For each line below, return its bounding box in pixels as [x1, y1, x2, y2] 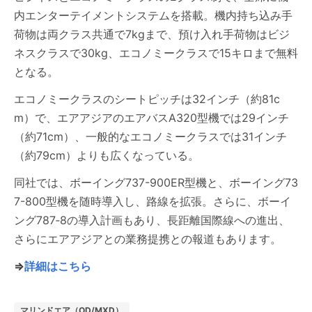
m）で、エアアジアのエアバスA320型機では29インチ [14, 111, 289, 125]
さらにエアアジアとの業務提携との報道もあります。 [14, 232, 281, 247]
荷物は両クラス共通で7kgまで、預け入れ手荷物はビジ [14, 27, 290, 42]
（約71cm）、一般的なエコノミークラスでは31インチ [14, 130, 287, 144]
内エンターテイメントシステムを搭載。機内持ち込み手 [14, 8, 292, 23]
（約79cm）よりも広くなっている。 [14, 148, 199, 163]
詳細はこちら [24, 259, 91, 274]
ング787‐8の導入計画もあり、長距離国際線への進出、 [14, 213, 290, 228]
